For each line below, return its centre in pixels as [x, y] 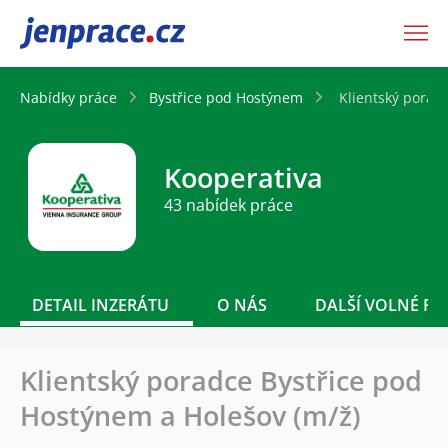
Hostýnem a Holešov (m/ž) [190, 415]
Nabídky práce [68, 97]
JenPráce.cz [72, 33]
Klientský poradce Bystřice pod [221, 380]
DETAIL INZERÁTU [100, 304]
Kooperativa [243, 178]
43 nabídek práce [228, 205]
